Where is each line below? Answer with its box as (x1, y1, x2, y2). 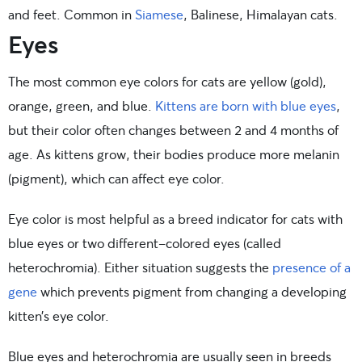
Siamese (135, 6, 183, 23)
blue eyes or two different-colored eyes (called (8, 234, 281, 252)
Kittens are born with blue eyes (155, 97, 336, 115)
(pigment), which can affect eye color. (8, 170, 225, 187)
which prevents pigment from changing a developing (37, 283, 347, 301)
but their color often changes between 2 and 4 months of (8, 121, 339, 139)
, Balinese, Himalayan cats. (183, 6, 338, 23)
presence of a (272, 259, 351, 276)
